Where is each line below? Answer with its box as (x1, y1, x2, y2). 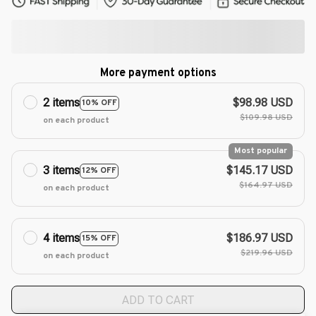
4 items (43, 231, 80, 245)
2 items (43, 96, 80, 110)
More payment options (99, 66, 217, 81)
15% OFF (82, 232, 116, 244)
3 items (43, 164, 80, 178)
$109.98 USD (240, 112, 293, 124)
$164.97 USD (239, 180, 293, 192)
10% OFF (82, 97, 117, 109)
